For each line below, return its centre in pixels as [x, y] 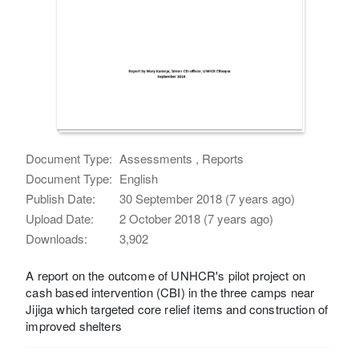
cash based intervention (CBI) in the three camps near [170, 292]
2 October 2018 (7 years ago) [197, 218]
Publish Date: [61, 198]
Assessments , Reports [182, 158]
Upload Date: [60, 218]
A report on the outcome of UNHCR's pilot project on [165, 275]
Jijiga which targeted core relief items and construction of [177, 309]
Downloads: [57, 238]
